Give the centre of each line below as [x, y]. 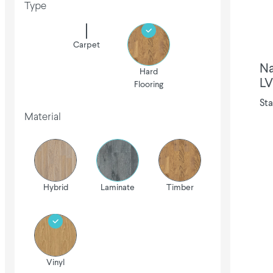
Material [43, 118]
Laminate [118, 188]
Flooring [149, 85]
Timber [180, 188]
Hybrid [55, 188]
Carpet [87, 45]
